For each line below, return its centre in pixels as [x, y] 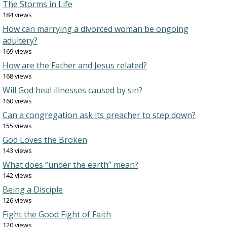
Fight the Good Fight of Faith [57, 214]
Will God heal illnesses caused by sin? [72, 90]
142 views [17, 175]
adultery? [20, 41]
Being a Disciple [33, 190]
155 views [17, 126]
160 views [17, 101]
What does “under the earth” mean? [70, 165]
